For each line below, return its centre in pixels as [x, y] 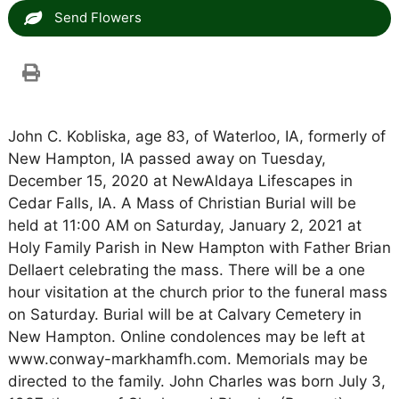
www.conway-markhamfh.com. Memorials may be [187, 359]
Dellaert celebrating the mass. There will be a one [186, 270]
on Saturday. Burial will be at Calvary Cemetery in [184, 314]
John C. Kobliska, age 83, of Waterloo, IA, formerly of [196, 136]
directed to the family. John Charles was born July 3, [196, 381]
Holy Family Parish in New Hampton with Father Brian [199, 248]
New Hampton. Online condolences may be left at [186, 337]
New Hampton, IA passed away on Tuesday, [167, 159]
